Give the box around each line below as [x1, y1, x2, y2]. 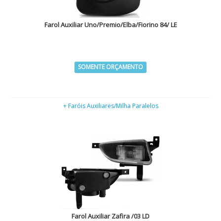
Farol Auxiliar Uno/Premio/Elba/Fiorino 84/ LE [44, 20, 177, 29]
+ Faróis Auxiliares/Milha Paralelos [63, 102, 158, 110]
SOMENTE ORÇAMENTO [78, 63, 143, 71]
